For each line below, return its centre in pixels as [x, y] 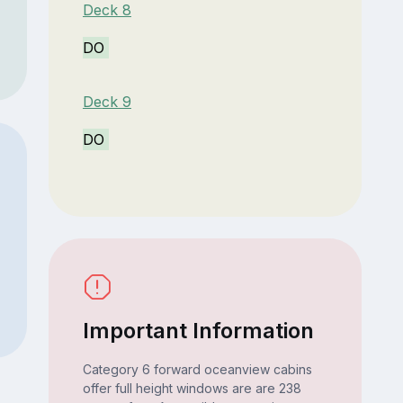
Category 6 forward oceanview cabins [197, 370]
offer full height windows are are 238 [192, 389]
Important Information [198, 331]
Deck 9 [107, 102]
